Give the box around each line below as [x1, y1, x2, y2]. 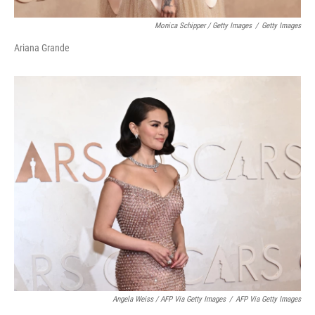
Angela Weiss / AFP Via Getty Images [112, 295, 226, 304]
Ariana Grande [14, 42, 70, 53]
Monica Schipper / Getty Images [155, 21, 252, 30]
